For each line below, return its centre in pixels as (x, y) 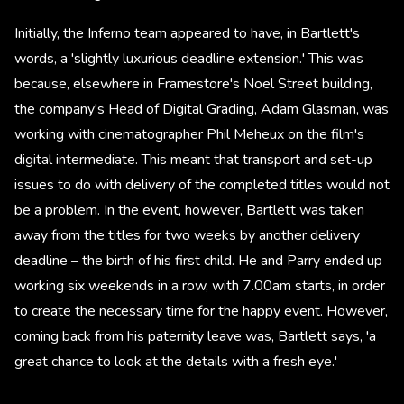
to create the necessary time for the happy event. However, (201, 312)
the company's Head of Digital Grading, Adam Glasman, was (202, 110)
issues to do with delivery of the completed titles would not (202, 185)
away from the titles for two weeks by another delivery (187, 236)
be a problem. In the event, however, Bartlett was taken (189, 211)
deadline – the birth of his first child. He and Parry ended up (198, 261)
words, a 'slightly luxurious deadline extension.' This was (189, 59)
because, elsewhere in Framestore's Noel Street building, (193, 84)
